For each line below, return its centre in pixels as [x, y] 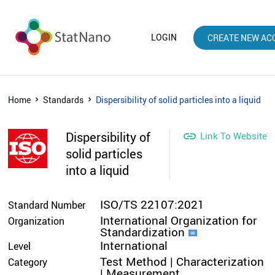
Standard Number [47, 205]
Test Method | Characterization [182, 261]
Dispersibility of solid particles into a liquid [179, 99]
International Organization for [179, 220]
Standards [64, 99]
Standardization [143, 232]
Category [28, 262]
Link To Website [233, 136]
